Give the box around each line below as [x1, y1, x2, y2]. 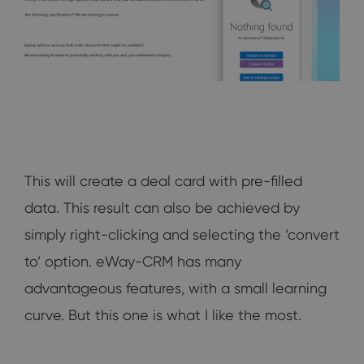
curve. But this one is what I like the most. [24, 306, 301, 324]
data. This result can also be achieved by [24, 199, 300, 217]
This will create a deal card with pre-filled [24, 172, 302, 190]
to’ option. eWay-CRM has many [24, 253, 241, 271]
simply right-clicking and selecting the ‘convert [24, 226, 340, 244]
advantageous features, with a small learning [24, 279, 327, 297]
